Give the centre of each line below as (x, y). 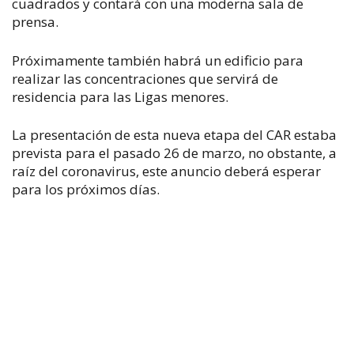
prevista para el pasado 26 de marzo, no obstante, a (174, 153)
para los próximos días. (86, 189)
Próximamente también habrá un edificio (143, 60)
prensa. (37, 22)
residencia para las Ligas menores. (120, 96)
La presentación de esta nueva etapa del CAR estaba (174, 135)
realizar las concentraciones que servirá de (145, 78)
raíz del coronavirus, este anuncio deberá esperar (166, 171)
